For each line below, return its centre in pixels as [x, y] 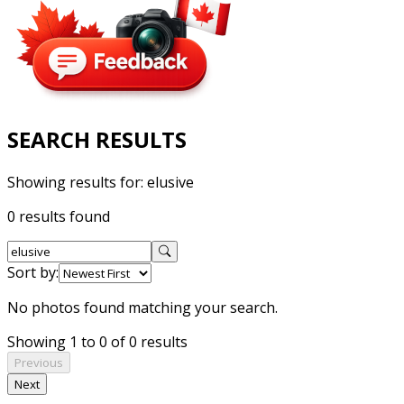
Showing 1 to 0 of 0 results [97, 341]
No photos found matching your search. [142, 307]
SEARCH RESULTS [97, 139]
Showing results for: [77, 182]
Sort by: [33, 272]
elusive [170, 182]
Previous [39, 362]
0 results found [59, 216]
